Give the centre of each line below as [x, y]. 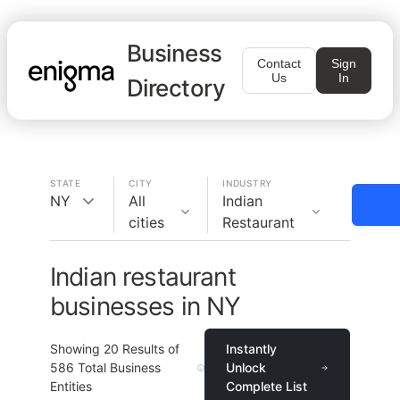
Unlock [246, 367]
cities [146, 222]
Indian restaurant [143, 277]
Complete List [266, 386]
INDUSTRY [247, 183]
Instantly [251, 349]
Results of [149, 349]
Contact [279, 63]
